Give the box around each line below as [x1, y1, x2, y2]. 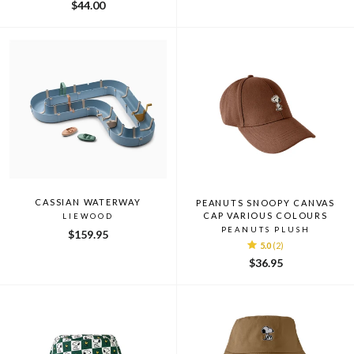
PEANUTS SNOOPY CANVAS [196, 197, 335, 208]
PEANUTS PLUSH [220, 224, 311, 234]
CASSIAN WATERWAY [35, 196, 141, 207]
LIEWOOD [62, 211, 114, 220]
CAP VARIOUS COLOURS [203, 209, 328, 220]
